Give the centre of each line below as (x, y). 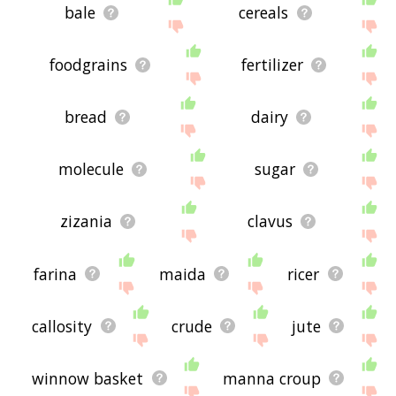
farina (55, 274)
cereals (264, 13)
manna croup (271, 378)
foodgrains (89, 65)
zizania (87, 221)
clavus (270, 221)
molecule (91, 169)
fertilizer (273, 65)
